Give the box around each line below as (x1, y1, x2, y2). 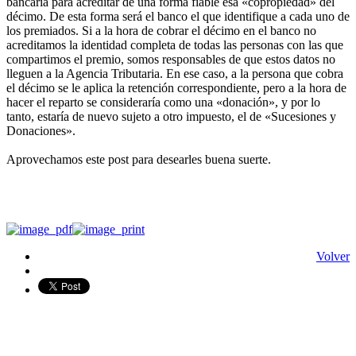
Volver (316, 249, 350, 263)
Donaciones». (6, 123, 75, 137)
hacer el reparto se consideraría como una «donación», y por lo (6, 95, 320, 109)
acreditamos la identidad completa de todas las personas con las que (6, 37, 343, 52)
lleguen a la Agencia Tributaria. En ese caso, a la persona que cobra (6, 66, 343, 80)
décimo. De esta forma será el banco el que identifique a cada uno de (6, 9, 350, 23)
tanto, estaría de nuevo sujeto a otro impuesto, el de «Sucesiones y (6, 109, 336, 123)
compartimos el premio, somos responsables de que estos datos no (6, 52, 335, 66)
